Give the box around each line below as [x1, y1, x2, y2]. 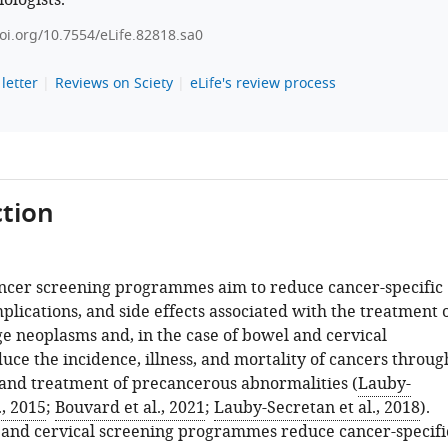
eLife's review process [189, 73, 336, 94]
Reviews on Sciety [54, 73, 173, 94]
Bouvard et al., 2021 [54, 396, 205, 420]
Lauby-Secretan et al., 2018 [213, 396, 420, 420]
